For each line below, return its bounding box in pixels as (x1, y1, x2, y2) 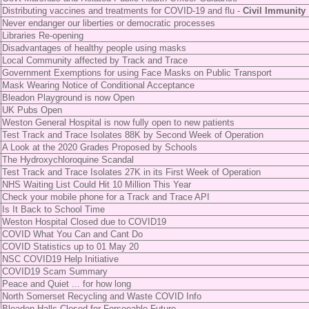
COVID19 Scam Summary (1, 266, 108, 277)
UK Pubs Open (1, 105, 62, 115)
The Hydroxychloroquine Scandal (1, 154, 134, 165)
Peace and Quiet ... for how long (1, 279, 131, 289)
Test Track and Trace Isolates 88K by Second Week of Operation (1, 130, 263, 140)
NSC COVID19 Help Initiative (1, 254, 119, 264)
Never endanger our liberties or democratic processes (1, 18, 215, 28)
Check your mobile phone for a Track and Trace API (1, 192, 210, 202)
